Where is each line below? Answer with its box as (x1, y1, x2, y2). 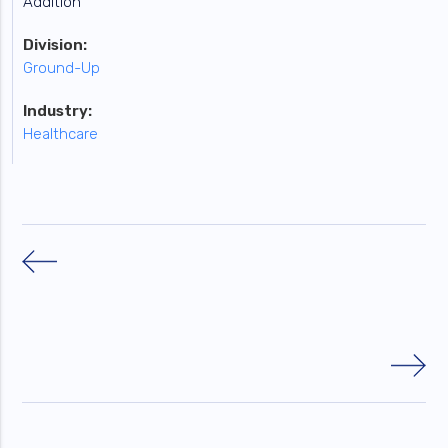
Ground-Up (23, 58, 101, 77)
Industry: (23, 101, 93, 120)
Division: (23, 35, 88, 54)
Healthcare (23, 124, 99, 143)
